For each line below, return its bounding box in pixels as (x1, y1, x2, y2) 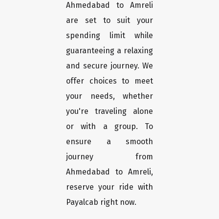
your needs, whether (66, 91, 153, 101)
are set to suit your (66, 16, 153, 25)
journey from (66, 152, 153, 162)
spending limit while (66, 31, 153, 41)
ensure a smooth (66, 137, 153, 147)
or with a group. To (66, 122, 153, 131)
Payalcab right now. (66, 197, 136, 207)
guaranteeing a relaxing (66, 46, 153, 56)
